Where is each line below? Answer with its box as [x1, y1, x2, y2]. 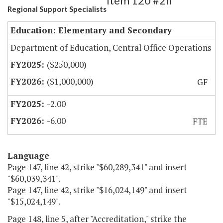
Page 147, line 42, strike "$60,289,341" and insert [7, 161, 187, 173]
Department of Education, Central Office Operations [10, 42, 211, 54]
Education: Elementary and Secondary [10, 24, 172, 36]
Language [7, 150, 49, 162]
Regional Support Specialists [7, 4, 107, 14]
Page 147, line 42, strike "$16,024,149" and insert [7, 184, 187, 196]
